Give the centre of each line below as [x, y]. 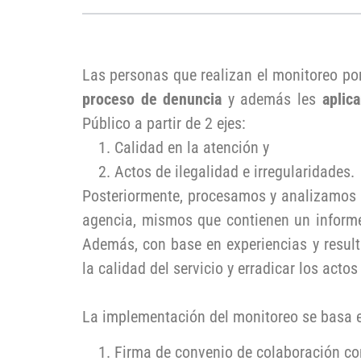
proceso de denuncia [152, 99]
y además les [272, 99]
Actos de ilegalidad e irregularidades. [234, 171]
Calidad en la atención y [192, 147]
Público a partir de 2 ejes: [164, 123]
